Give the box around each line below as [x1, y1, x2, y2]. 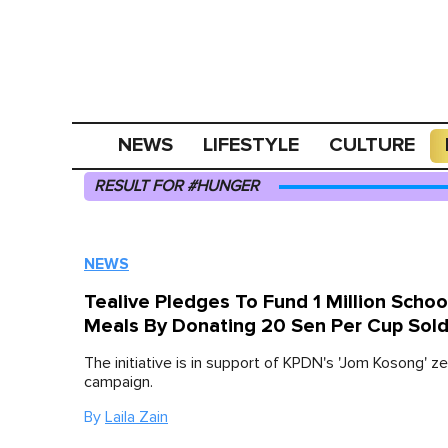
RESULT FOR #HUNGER [94, 178, 259, 194]
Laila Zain [105, 409, 168, 425]
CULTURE [329, 133, 416, 157]
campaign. [84, 374, 153, 390]
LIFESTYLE [203, 133, 300, 157]
